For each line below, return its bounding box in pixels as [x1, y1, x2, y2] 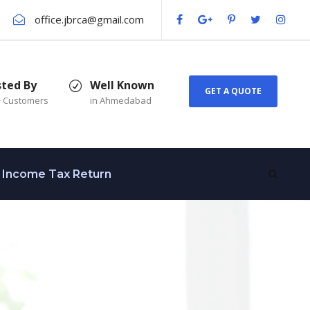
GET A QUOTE [205, 84, 262, 97]
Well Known [90, 77, 154, 93]
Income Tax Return [2, 167, 111, 181]
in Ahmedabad [90, 94, 152, 107]
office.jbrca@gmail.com [35, 12, 144, 26]
